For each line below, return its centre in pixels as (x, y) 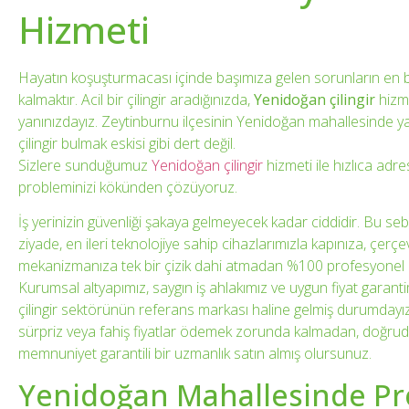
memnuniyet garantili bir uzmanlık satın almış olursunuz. (195, 354)
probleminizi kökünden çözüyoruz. (128, 187)
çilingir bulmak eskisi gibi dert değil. (127, 143)
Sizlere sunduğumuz (85, 165)
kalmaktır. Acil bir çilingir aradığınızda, (136, 100)
